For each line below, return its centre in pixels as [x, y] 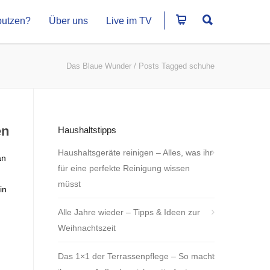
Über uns [68, 21]
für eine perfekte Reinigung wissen [124, 168]
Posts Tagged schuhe [177, 66]
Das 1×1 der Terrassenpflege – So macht [136, 256]
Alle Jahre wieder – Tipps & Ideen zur [129, 212]
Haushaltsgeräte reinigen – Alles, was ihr [135, 152]
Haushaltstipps [87, 130]
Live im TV [129, 21]
